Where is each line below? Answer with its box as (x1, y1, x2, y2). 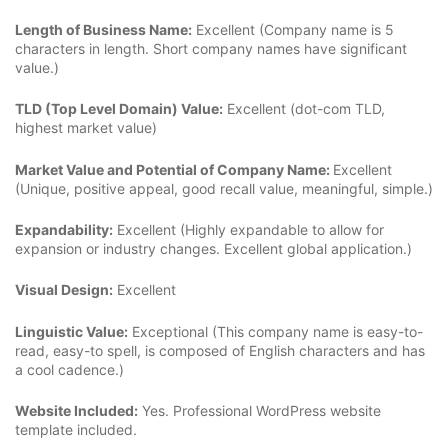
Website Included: (15, 402, 138, 420)
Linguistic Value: (15, 322, 128, 340)
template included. (15, 421, 137, 439)
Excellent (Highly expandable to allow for (113, 220, 384, 238)
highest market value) (15, 119, 157, 137)
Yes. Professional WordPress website (138, 402, 381, 420)
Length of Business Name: (15, 20, 192, 38)
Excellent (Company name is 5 (192, 20, 394, 38)
